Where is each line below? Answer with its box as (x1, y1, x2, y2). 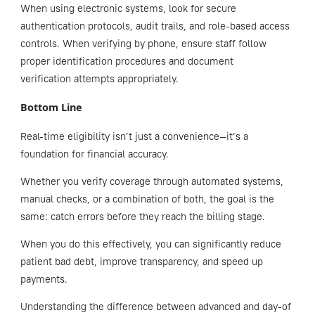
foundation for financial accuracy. (20, 148, 169, 161)
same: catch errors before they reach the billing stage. (20, 210, 268, 224)
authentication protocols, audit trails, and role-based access (20, 20, 290, 33)
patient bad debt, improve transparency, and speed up (20, 255, 263, 269)
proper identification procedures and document (20, 55, 233, 68)
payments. (20, 273, 67, 286)
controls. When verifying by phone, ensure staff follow (20, 37, 266, 51)
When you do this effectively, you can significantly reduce (20, 238, 281, 251)
